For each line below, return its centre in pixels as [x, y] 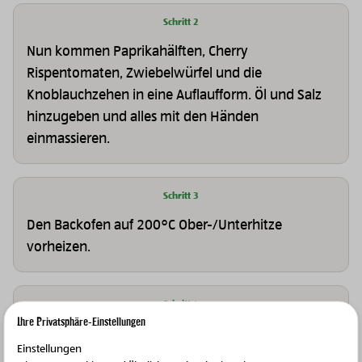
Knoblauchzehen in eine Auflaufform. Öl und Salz [174, 95]
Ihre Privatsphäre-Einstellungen [82, 321]
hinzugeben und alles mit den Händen [143, 117]
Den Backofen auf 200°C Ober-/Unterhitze [154, 225]
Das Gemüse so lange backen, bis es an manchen [174, 333]
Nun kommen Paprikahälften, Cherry [137, 51]
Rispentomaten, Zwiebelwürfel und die [144, 73]
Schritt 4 [181, 304]
